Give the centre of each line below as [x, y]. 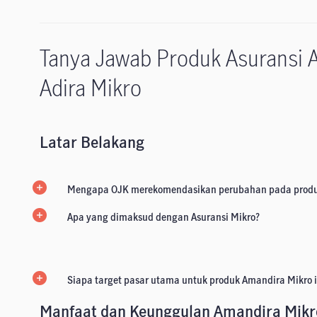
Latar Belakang [92, 142]
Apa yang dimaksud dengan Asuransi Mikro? [164, 217]
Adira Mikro [91, 87]
